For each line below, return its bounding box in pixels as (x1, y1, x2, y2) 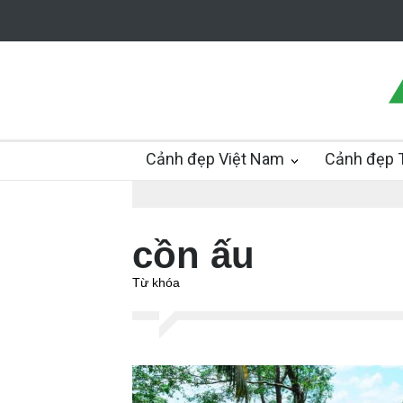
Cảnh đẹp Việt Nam (146, 149, 284, 168)
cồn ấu (132, 234, 255, 276)
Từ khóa (132, 275, 180, 290)
